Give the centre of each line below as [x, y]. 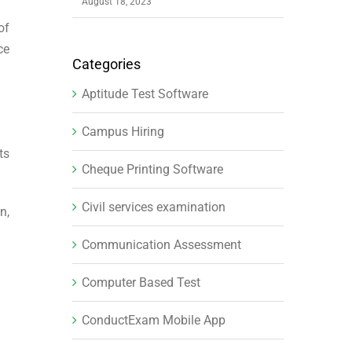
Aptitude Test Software [145, 93]
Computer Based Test [141, 282]
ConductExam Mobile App [153, 320]
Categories [106, 64]
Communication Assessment [161, 244]
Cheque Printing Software [152, 169]
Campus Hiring [123, 131]
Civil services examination [153, 207]
